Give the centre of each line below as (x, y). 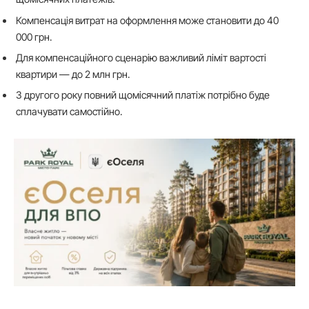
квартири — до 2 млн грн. (73, 74)
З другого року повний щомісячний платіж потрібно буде (143, 95)
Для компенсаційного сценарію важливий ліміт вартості (141, 57)
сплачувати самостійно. (69, 112)
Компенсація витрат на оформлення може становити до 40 (147, 20)
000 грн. (34, 37)
